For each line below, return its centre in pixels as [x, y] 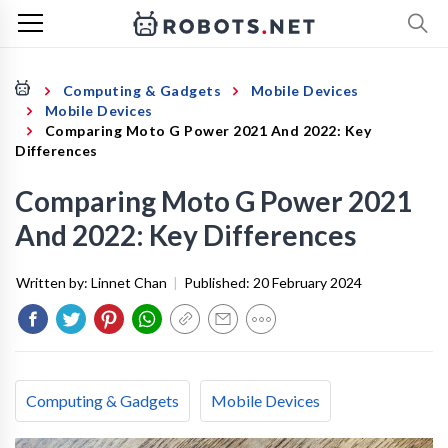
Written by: [53, 282]
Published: [218, 282]
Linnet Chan [129, 282]
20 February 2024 [307, 282]
